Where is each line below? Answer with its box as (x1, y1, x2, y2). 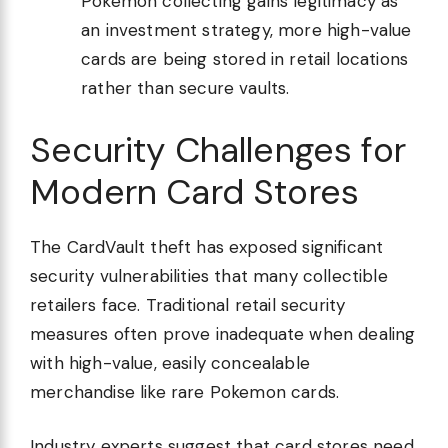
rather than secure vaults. (81, 77, 290, 100)
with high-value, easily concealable (30, 351, 310, 374)
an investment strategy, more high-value (81, 19, 412, 42)
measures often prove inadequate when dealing (30, 322, 416, 345)
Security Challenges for (30, 126, 406, 173)
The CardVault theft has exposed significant (30, 235, 384, 258)
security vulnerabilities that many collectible (30, 264, 388, 287)
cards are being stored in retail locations (81, 48, 409, 71)
